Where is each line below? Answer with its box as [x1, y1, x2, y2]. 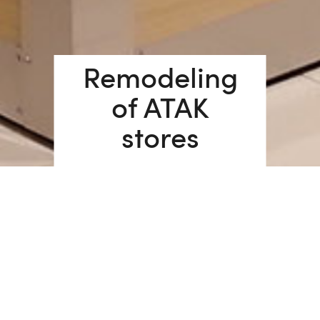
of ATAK [111, 96, 209, 125]
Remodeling [82, 66, 238, 95]
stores [121, 126, 199, 155]
